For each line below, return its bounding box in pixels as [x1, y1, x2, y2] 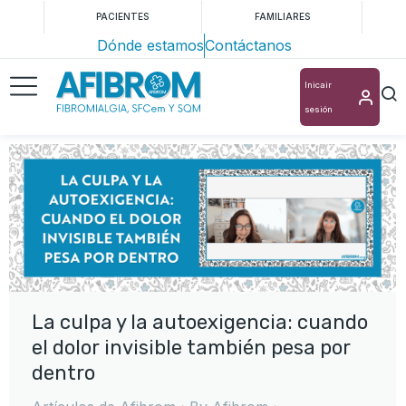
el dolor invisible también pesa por [32, 334, 351, 360]
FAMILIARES [254, 11, 310, 22]
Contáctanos [204, 36, 292, 54]
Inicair [304, 80, 332, 90]
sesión [304, 104, 333, 114]
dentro [32, 360, 95, 385]
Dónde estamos [96, 36, 204, 54]
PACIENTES [96, 11, 150, 22]
